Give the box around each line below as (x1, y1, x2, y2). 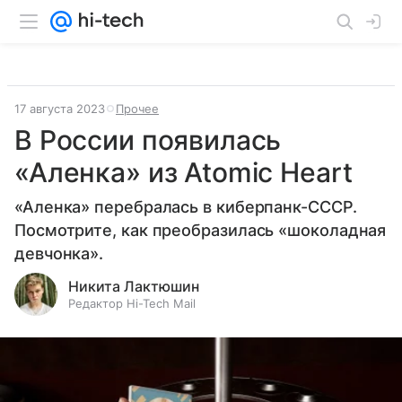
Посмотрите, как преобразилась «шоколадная (14, 221, 387, 240)
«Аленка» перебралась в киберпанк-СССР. (14, 197, 357, 216)
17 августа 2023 (14, 101, 105, 116)
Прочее (116, 101, 159, 116)
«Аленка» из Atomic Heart (14, 156, 353, 188)
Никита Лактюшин (68, 277, 199, 295)
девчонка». (14, 244, 104, 263)
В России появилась (14, 124, 282, 156)
